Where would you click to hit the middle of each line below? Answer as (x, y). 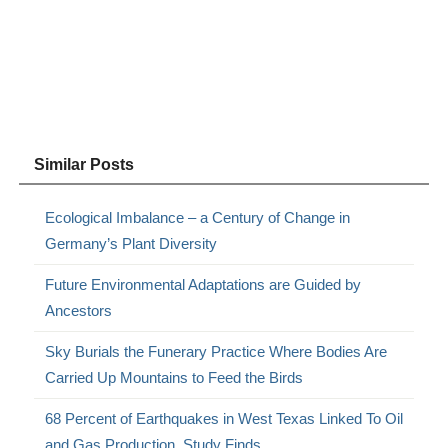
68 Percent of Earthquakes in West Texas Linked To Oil (224, 419)
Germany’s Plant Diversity (131, 244)
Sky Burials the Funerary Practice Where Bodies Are (216, 352)
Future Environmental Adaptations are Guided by (203, 285)
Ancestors (79, 311)
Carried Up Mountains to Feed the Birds (174, 378)
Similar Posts (84, 165)
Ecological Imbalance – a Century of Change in (198, 218)
